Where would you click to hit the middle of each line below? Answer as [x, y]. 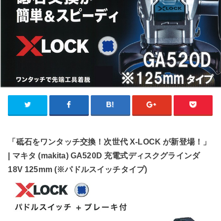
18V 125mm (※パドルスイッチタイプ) [78, 169]
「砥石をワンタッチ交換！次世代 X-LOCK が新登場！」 [110, 141]
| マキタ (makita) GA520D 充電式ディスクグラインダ [104, 155]
